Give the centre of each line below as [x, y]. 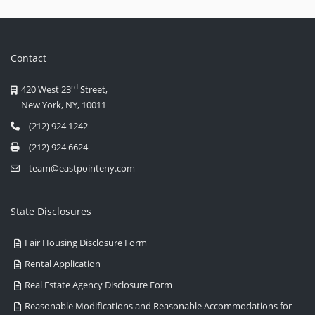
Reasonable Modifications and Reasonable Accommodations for [159, 306]
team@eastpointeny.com [82, 168]
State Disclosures [51, 212]
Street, [93, 90]
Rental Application [63, 264]
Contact [29, 58]
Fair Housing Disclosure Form [86, 243]
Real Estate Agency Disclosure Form [99, 285]
